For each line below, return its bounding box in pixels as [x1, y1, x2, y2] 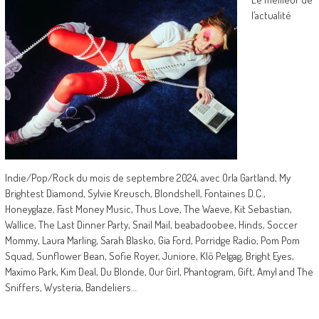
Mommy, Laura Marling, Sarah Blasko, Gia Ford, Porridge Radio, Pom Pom [4, 234, 300, 247]
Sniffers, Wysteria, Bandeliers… [4, 281, 137, 294]
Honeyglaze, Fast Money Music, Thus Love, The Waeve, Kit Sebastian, [4, 202, 292, 216]
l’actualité [251, 9, 291, 22]
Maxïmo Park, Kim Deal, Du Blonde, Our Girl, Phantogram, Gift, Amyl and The [4, 265, 313, 278]
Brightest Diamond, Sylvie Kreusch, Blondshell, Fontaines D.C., [4, 187, 266, 200]
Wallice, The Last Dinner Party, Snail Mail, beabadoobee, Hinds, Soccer [4, 218, 298, 231]
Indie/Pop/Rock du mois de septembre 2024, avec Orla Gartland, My [4, 171, 291, 184]
